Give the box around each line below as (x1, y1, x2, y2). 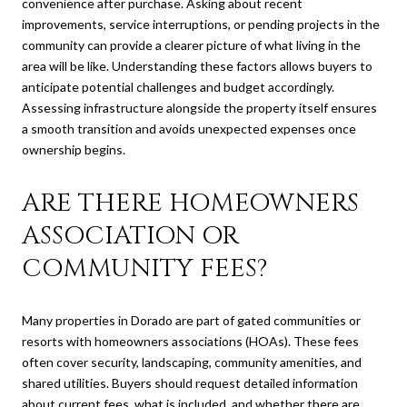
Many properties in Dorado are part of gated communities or (22, 312, 361, 328)
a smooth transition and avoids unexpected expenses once (22, 120, 356, 136)
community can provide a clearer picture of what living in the (22, 36, 361, 53)
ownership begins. (22, 141, 125, 157)
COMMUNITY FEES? (22, 251, 267, 285)
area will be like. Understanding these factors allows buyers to (22, 57, 372, 74)
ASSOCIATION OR (22, 218, 239, 253)
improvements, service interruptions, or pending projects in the (22, 15, 380, 32)
